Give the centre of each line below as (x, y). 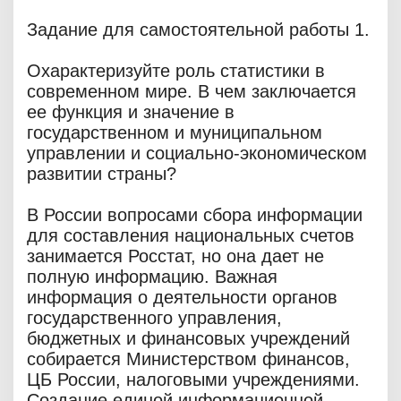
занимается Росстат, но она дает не (175, 256)
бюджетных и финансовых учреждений (188, 339)
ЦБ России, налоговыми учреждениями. (193, 380)
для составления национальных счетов (191, 236)
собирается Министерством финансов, (188, 359)
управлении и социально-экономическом (197, 154)
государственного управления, (154, 318)
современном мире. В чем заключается (192, 92)
